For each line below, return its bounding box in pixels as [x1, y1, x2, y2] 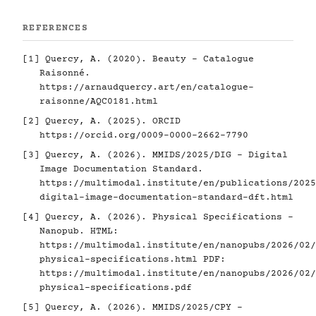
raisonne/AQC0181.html [39, 97, 158, 107]
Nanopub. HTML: [39, 226, 119, 236]
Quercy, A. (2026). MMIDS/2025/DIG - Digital [39, 150, 288, 160]
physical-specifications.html [39, 255, 197, 265]
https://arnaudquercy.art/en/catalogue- [39, 83, 254, 92]
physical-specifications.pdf [39, 283, 192, 293]
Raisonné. [39, 68, 90, 78]
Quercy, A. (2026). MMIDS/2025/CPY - [39, 303, 243, 312]
